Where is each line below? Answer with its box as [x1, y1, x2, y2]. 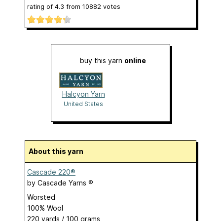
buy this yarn [80, 56, 124, 65]
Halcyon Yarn [62, 90, 105, 99]
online [124, 56, 146, 65]
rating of [27, 2, 55, 10]
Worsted [27, 193, 55, 202]
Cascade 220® [27, 168, 75, 177]
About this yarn [34, 147, 83, 156]
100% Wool [27, 204, 63, 213]
